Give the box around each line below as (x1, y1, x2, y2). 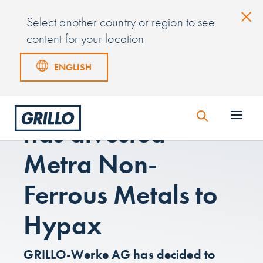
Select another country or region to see (26, 15, 215, 30)
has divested (23, 118, 166, 149)
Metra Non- (23, 149, 158, 180)
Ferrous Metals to (23, 179, 218, 210)
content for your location (26, 31, 144, 46)
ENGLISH (53, 62, 92, 73)
